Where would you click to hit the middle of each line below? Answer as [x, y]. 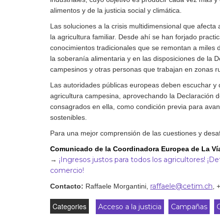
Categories [69, 206]
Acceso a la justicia [130, 207]
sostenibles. [69, 118]
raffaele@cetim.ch [181, 186]
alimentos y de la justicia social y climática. [116, 11]
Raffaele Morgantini [116, 186]
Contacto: [68, 186]
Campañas [189, 207]
